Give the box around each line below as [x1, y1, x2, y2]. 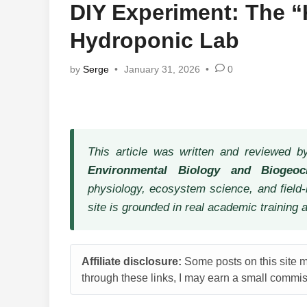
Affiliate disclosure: [82, 255, 182, 267]
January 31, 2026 [123, 64, 200, 75]
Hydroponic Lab [70, 28, 239, 53]
